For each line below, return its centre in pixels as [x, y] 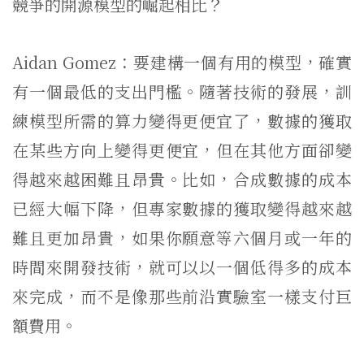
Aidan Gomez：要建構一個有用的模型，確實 [182, 62]
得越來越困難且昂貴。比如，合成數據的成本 [182, 179]
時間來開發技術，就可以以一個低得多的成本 [182, 267]
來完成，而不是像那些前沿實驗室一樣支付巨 [182, 296]
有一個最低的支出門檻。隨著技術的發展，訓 [182, 91]
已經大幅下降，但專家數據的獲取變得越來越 [182, 208]
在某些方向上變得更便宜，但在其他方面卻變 [182, 150]
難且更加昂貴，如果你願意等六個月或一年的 [182, 238]
